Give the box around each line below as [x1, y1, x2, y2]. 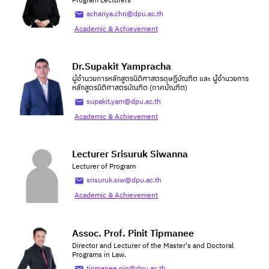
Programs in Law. [72, 249, 126, 261]
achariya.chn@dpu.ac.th [86, 8, 163, 20]
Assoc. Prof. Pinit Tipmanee [72, 226, 194, 242]
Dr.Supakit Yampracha [72, 59, 171, 75]
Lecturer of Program [72, 161, 136, 172]
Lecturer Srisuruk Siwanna [72, 147, 188, 163]
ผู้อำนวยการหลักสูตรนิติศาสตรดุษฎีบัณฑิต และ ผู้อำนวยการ [72, 73, 249, 85]
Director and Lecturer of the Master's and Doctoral [72, 240, 234, 252]
